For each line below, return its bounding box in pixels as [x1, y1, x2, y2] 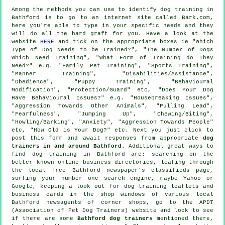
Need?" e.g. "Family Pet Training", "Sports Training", [12, 62, 213, 69]
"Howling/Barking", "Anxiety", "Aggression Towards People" [12, 119, 213, 125]
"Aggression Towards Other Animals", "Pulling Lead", [12, 102, 213, 109]
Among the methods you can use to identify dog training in [12, 6, 213, 13]
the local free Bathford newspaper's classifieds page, [12, 167, 213, 173]
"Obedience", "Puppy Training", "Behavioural [12, 78, 213, 85]
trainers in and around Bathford [12, 143, 122, 149]
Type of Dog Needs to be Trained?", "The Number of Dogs [12, 46, 213, 53]
